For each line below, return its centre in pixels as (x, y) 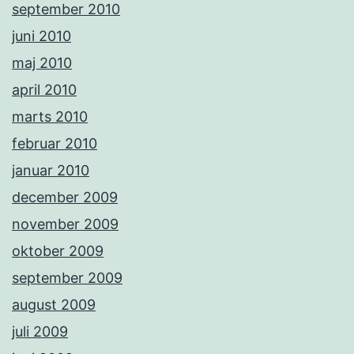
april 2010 (44, 90)
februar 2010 (55, 144)
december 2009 (65, 198)
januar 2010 (51, 171)
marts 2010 (50, 117)
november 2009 (65, 224)
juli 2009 (40, 332)
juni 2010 (41, 36)
